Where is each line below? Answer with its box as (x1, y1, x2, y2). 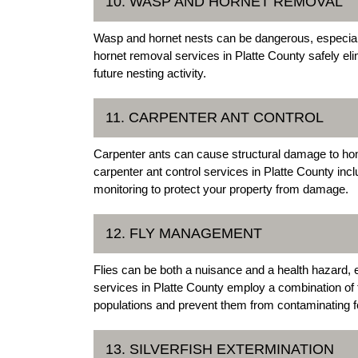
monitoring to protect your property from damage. (93, 182, 348, 197)
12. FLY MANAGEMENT (105, 225, 262, 242)
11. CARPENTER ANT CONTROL (105, 109, 324, 126)
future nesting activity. (93, 66, 206, 81)
